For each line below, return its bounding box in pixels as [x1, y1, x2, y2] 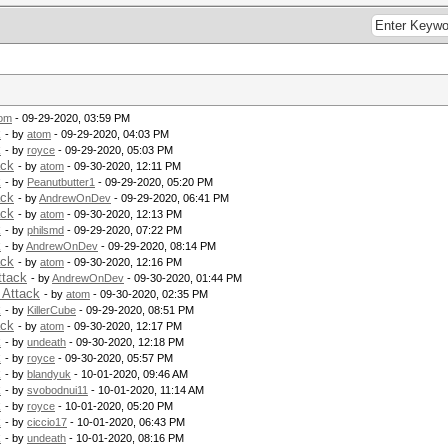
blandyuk [27, 368, 71, 380]
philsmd [27, 224, 64, 236]
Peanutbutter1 [27, 176, 95, 188]
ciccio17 [27, 416, 67, 428]
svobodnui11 [27, 384, 88, 396]
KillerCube [27, 304, 76, 316]
